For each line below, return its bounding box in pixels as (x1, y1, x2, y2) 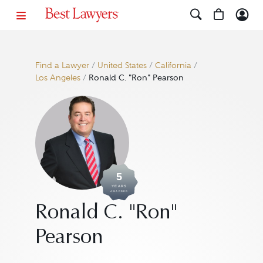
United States (97, 60, 147, 70)
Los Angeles (35, 73, 80, 83)
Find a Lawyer (35, 60, 89, 70)
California (154, 60, 191, 70)
